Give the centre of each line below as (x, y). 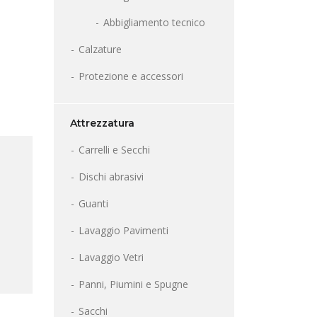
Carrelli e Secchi (114, 150)
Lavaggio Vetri (111, 258)
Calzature (100, 50)
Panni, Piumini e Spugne (133, 284)
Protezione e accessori (131, 76)
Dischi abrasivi (111, 177)
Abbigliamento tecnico (154, 23)
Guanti (93, 204)
